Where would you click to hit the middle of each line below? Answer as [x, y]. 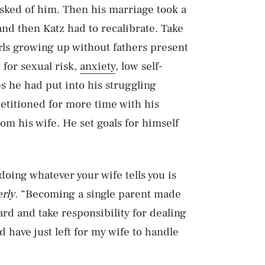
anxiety [98, 66]
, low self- [139, 66]
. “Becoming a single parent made [98, 194]
